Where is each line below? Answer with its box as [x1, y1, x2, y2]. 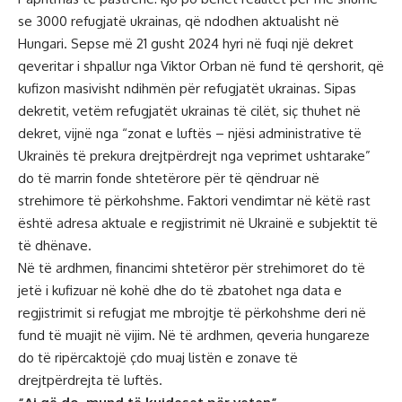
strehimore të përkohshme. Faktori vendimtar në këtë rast [18, 191, 371, 209]
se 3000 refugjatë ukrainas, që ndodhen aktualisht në [18, 12, 339, 30]
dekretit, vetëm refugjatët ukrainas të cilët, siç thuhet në [18, 101, 361, 119]
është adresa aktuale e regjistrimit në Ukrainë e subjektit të [18, 214, 378, 232]
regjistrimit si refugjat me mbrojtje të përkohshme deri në [18, 303, 366, 321]
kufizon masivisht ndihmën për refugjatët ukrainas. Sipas [18, 79, 356, 97]
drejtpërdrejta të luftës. [18, 371, 162, 389]
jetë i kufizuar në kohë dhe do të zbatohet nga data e [18, 281, 342, 299]
